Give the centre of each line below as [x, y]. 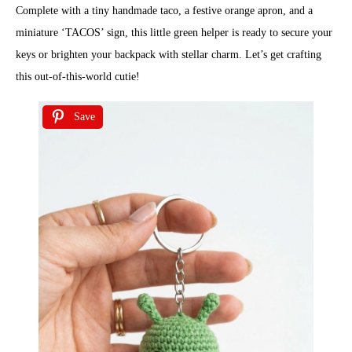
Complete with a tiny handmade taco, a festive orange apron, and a [164, 11]
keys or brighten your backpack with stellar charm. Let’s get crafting [169, 55]
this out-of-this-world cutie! [78, 77]
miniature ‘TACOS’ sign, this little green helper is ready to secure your [174, 33]
